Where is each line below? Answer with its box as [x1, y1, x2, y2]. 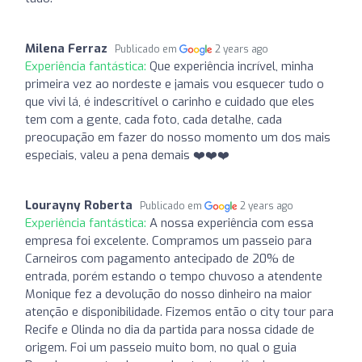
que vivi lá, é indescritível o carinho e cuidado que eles [25, 93, 314, 110]
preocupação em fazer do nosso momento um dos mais [25, 128, 330, 145]
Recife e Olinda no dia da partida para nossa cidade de [25, 321, 314, 338]
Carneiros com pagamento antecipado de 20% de [25, 250, 295, 267]
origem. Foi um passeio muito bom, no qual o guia [25, 339, 297, 356]
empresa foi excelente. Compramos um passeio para [25, 232, 312, 249]
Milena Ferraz [25, 40, 107, 57]
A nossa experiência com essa [149, 214, 314, 231]
